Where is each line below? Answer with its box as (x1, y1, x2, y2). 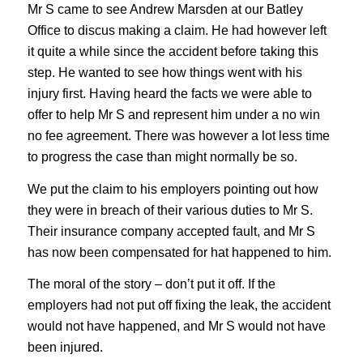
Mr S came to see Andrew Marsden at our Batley (27, 2, 303, 17)
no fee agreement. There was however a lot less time (27, 129, 330, 143)
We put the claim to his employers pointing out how (27, 181, 318, 196)
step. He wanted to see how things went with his (27, 66, 302, 80)
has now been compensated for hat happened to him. (27, 245, 331, 259)
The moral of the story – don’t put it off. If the (27, 277, 275, 292)
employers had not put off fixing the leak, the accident (27, 298, 331, 313)
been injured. (27, 340, 103, 355)
